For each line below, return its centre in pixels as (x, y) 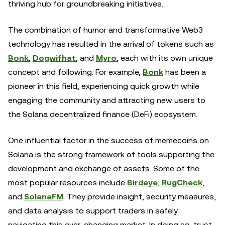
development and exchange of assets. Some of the (104, 168)
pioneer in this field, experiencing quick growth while (104, 86)
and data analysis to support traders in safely (93, 211)
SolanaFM (44, 197)
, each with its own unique (165, 58)
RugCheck (182, 183)
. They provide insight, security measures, (140, 197)
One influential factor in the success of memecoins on (108, 140)
